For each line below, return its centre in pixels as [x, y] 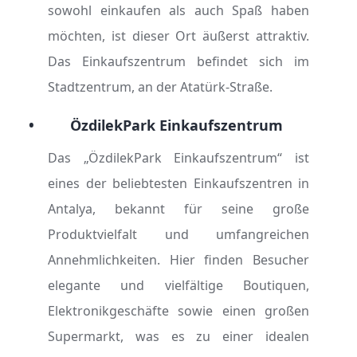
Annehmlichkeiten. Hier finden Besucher [178, 260]
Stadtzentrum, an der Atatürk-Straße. [160, 87]
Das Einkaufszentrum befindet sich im [178, 61]
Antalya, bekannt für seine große [178, 209]
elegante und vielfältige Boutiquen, [178, 285]
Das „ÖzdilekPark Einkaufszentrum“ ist [178, 158]
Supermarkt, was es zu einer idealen [178, 336]
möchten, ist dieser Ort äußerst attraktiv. [178, 36]
